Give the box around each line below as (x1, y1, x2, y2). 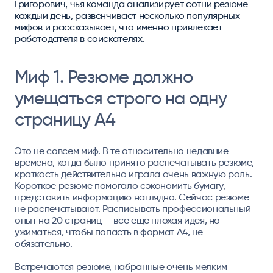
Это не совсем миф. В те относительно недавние (14, 144, 229, 157)
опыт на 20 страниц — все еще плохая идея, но (14, 214, 221, 226)
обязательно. (14, 237, 73, 249)
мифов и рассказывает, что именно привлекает (14, 21, 222, 34)
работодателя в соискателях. (14, 33, 145, 45)
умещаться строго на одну (14, 87, 227, 110)
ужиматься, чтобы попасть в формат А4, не (14, 225, 203, 238)
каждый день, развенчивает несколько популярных (14, 10, 240, 22)
